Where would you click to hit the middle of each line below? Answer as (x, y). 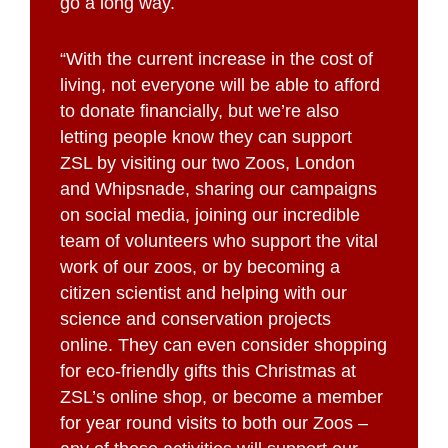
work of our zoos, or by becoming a (200, 266)
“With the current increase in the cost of (216, 58)
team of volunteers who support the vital (219, 240)
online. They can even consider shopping (223, 344)
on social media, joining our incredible (210, 214)
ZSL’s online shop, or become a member (221, 396)
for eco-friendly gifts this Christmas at (208, 370)
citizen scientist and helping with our (203, 292)
